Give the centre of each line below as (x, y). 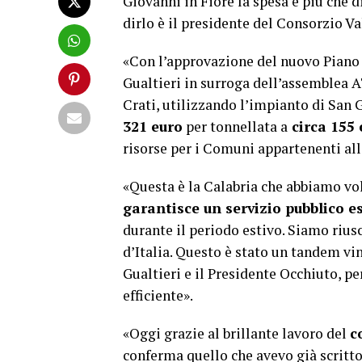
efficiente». (158, 296)
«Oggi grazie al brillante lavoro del (236, 334)
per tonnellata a (235, 127)
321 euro (153, 127)
